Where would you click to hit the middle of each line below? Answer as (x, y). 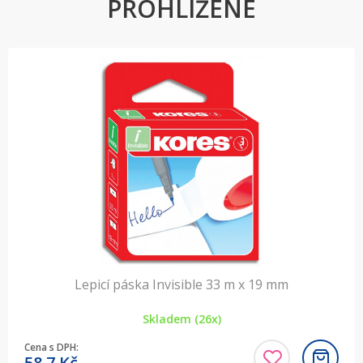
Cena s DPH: (51, 347)
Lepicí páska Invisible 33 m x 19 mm (181, 284)
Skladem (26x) (181, 319)
